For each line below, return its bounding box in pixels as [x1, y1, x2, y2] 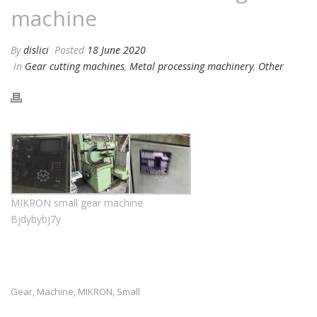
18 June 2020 [87, 42, 146, 57]
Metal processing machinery [129, 59, 253, 73]
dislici [23, 42, 49, 57]
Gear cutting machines [25, 59, 125, 73]
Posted [52, 42, 87, 57]
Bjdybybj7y [11, 212, 61, 226]
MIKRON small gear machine [11, 196, 143, 210]
